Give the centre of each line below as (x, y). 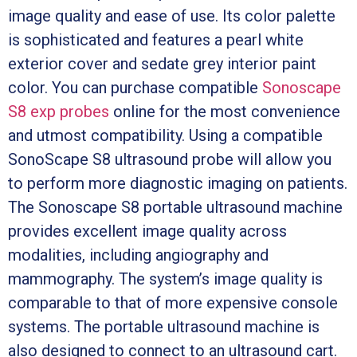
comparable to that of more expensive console (173, 302)
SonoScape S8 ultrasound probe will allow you (170, 159)
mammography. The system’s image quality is (165, 279)
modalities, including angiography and (138, 255)
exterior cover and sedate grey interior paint (162, 63)
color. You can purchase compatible (135, 87)
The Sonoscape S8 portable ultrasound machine (175, 207)
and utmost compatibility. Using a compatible (165, 135)
